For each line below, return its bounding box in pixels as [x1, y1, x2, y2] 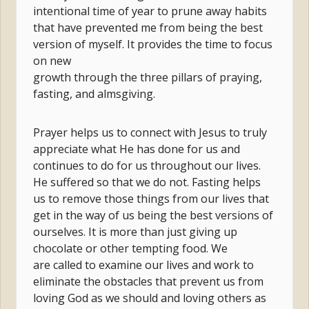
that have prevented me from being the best [33, 20, 263, 36]
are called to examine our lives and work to [33, 257, 255, 273]
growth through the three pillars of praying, [33, 70, 263, 86]
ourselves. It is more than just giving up [33, 224, 238, 240]
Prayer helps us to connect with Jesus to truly [33, 125, 268, 141]
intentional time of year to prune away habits [33, 3, 268, 19]
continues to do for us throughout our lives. [33, 158, 261, 174]
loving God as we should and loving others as [33, 290, 267, 306]
